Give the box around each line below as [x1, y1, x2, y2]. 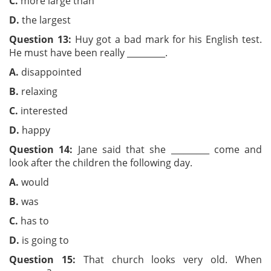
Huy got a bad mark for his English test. [71, 33, 263, 46]
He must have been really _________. [9, 46, 168, 59]
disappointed [19, 65, 103, 79]
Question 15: [9, 253, 76, 266]
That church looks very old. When [75, 253, 263, 266]
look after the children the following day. [9, 156, 192, 169]
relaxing [19, 85, 87, 98]
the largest [19, 13, 71, 27]
